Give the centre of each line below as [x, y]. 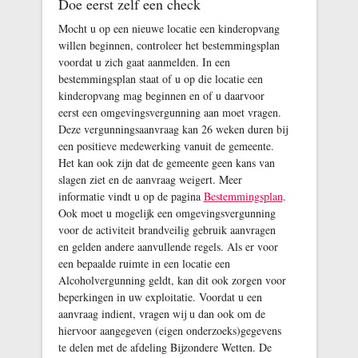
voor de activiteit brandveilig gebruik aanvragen [167, 230]
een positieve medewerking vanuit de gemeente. [166, 146]
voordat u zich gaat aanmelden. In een [144, 62]
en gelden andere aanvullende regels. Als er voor [168, 247]
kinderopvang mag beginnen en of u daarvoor [161, 96]
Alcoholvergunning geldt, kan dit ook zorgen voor [172, 280]
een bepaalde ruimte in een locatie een [144, 264]
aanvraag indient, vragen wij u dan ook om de [161, 314]
